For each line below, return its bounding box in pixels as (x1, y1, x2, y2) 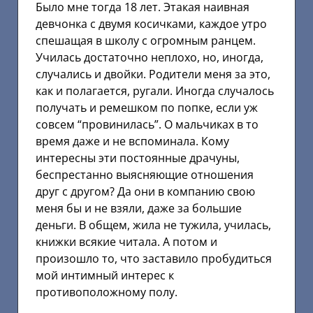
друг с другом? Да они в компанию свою (36, 184, 255, 200)
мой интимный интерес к (36, 268, 174, 284)
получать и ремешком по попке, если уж (36, 100, 258, 116)
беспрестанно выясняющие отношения (36, 167, 254, 183)
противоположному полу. (36, 284, 177, 300)
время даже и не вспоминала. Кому (36, 133, 229, 150)
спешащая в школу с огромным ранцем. (36, 33, 256, 49)
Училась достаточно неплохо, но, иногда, (36, 50, 263, 66)
